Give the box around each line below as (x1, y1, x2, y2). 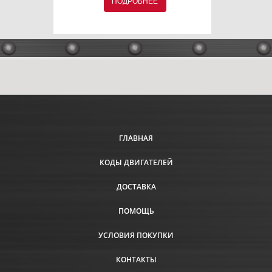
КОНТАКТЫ (115, 254, 157, 265)
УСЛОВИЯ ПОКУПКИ (98, 229, 174, 240)
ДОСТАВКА (116, 181, 156, 192)
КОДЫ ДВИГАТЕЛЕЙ (99, 157, 173, 168)
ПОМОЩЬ (118, 205, 154, 216)
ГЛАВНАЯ (119, 132, 153, 143)
